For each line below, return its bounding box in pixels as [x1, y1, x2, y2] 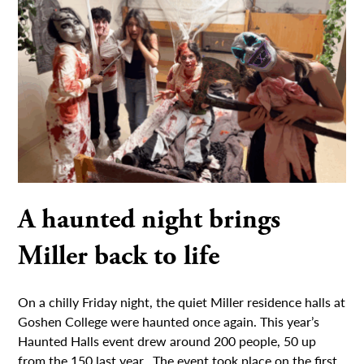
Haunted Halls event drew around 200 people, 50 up [18, 331, 317, 351]
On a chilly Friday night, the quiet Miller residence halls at [18, 292, 346, 312]
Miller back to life [18, 238, 220, 274]
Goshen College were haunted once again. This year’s [18, 312, 320, 331]
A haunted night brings [18, 201, 281, 237]
